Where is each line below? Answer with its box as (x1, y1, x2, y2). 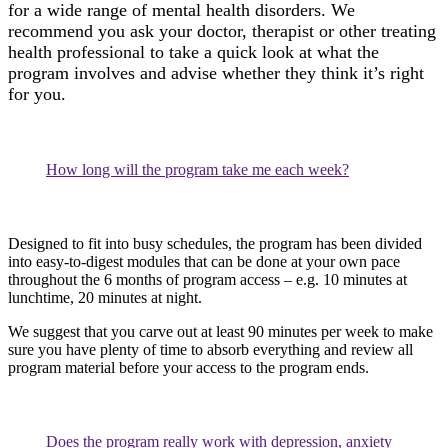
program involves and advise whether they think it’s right (8, 63, 424, 84)
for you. (8, 84, 66, 105)
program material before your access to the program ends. (8, 359, 369, 377)
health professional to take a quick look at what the (8, 42, 379, 63)
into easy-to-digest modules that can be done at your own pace (8, 253, 400, 271)
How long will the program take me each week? (46, 161, 349, 179)
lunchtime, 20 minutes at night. (8, 289, 206, 307)
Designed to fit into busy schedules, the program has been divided (8, 235, 422, 253)
